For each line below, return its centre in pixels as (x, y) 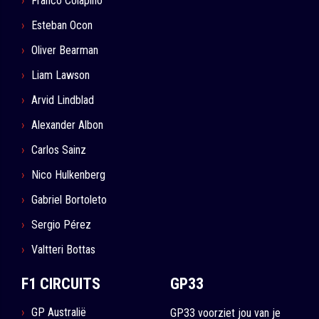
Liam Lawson (61, 75)
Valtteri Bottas (63, 250)
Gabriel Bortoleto (69, 200)
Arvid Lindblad (63, 100)
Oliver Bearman (65, 51)
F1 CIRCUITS (61, 284)
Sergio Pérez (61, 225)
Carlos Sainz (59, 150)
